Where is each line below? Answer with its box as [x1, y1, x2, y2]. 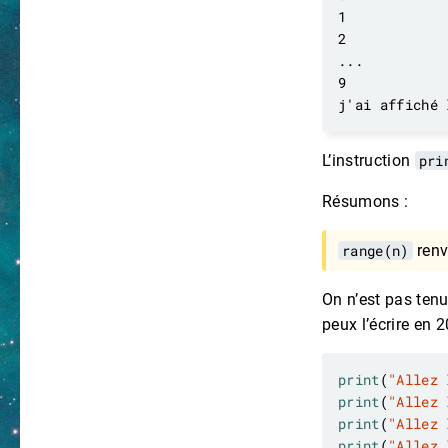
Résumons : [322, 192, 409, 212]
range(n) [342, 241, 409, 261]
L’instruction [322, 151, 415, 171]
